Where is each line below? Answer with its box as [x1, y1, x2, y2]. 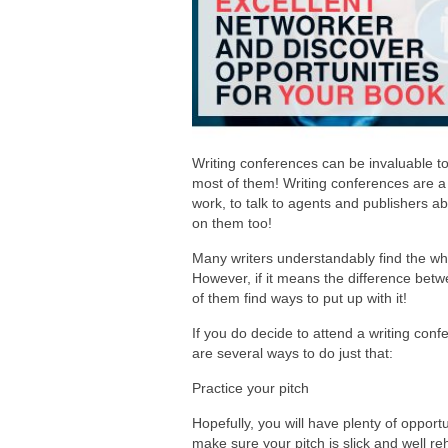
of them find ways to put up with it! [192, 290, 407, 307]
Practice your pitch [192, 380, 309, 397]
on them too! [192, 215, 272, 232]
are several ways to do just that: [192, 345, 393, 362]
